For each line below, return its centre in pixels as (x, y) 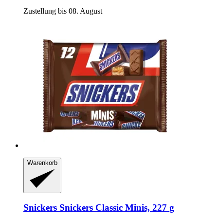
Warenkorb (42, 163)
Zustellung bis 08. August (63, 11)
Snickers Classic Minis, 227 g (116, 207)
